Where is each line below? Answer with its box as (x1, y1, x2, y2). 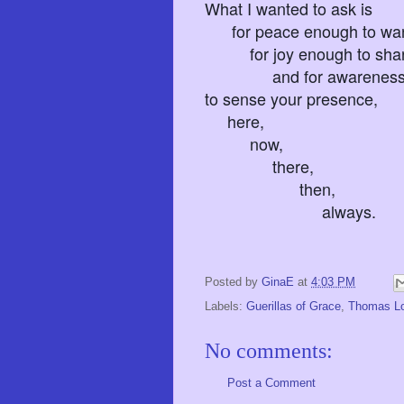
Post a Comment (227, 376, 316, 390)
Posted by (205, 275, 262, 289)
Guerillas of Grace (246, 299, 341, 314)
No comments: (205, 339, 333, 363)
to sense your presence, (205, 86, 378, 110)
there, (205, 153, 314, 178)
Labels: (205, 299, 246, 314)
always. (205, 198, 376, 223)
